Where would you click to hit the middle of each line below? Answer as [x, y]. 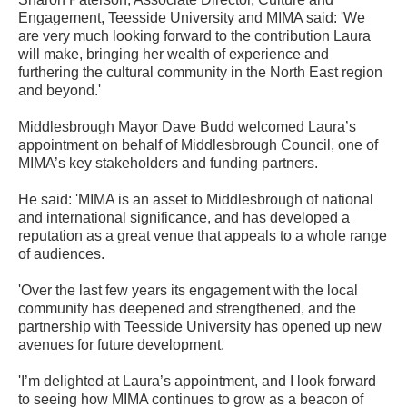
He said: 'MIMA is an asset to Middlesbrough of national [196, 199]
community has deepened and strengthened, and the [187, 308]
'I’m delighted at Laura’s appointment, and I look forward [197, 381]
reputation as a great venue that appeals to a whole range [203, 235]
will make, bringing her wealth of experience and [174, 54]
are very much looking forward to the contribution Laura [194, 35]
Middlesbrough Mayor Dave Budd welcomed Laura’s [187, 126]
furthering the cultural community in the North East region [200, 72]
